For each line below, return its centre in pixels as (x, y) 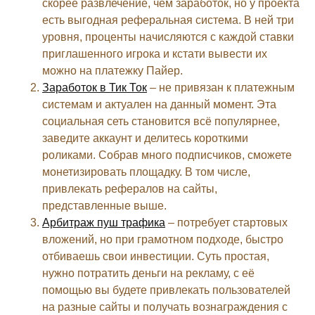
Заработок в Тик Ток (95, 87)
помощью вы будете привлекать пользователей (166, 290)
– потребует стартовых (226, 222)
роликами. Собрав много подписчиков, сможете (167, 155)
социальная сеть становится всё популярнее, (161, 121)
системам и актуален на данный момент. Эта (159, 104)
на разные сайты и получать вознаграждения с (165, 307)
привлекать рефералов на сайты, (130, 188)
